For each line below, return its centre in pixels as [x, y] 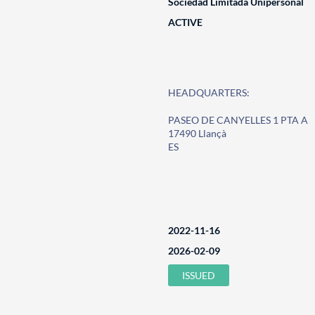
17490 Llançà [197, 133]
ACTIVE [185, 22]
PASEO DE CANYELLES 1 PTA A [238, 120]
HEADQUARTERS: [208, 92]
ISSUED [198, 275]
